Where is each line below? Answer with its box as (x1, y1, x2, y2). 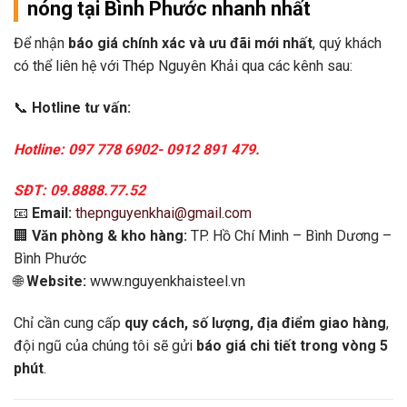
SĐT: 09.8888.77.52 (14, 182, 145, 200)
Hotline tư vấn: (32, 98, 131, 116)
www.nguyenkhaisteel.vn (86, 273, 245, 291)
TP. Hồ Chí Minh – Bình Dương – (187, 227, 392, 245)
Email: (32, 204, 72, 223)
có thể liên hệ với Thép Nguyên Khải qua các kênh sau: (14, 56, 352, 74)
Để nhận (14, 34, 68, 52)
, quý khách (313, 34, 382, 52)
